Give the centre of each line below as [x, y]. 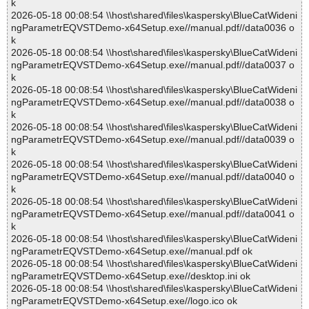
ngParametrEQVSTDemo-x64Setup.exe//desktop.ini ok [131, 276]
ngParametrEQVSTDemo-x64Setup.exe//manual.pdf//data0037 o [153, 65]
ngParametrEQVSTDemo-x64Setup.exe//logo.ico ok [124, 301]
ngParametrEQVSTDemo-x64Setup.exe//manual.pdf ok [132, 251]
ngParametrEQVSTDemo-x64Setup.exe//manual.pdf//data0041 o [153, 214]
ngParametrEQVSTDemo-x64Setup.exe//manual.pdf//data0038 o [153, 102]
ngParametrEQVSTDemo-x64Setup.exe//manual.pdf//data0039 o [153, 140]
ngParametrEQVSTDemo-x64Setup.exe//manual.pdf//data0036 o [153, 28]
